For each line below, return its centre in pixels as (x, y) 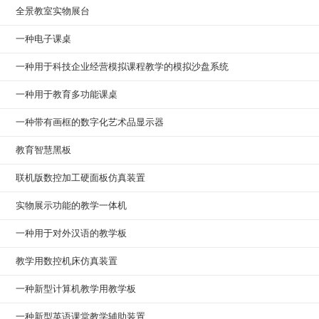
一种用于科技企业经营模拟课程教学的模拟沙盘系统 (122, 67)
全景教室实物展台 (53, 11)
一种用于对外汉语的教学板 (71, 233)
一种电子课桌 (43, 39)
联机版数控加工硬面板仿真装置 (80, 178)
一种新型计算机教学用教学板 (76, 289)
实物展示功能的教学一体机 (71, 205)
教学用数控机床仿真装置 (67, 261)
